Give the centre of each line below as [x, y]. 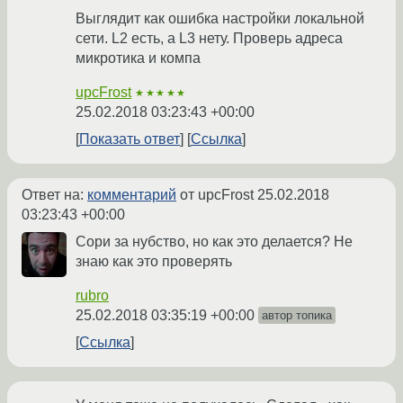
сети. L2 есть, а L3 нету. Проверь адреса [209, 39]
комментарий [132, 195]
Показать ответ [130, 139]
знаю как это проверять [154, 262]
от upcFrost [217, 195]
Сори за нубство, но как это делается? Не [214, 242]
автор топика [297, 316]
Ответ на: [54, 195]
